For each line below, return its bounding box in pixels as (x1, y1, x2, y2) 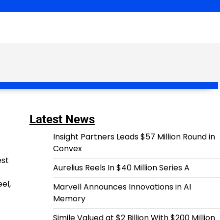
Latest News (29, 112, 95, 126)
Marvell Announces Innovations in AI (53, 181, 191, 192)
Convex (53, 143, 82, 154)
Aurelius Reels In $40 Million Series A (53, 162, 190, 173)
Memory (53, 193, 85, 204)
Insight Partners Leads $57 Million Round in (53, 131, 215, 142)
